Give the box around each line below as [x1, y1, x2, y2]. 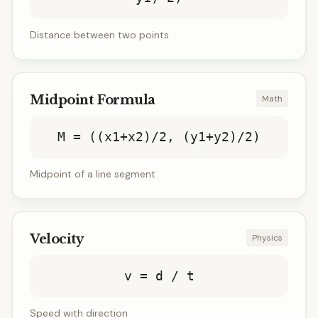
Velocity [30, 231, 84, 247]
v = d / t [124, 268, 194, 283]
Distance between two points [30, 28, 169, 41]
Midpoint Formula [30, 92, 155, 108]
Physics [252, 232, 283, 243]
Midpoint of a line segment [30, 168, 155, 180]
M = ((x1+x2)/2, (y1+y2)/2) [57, 129, 261, 144]
